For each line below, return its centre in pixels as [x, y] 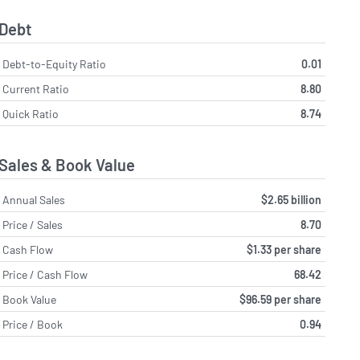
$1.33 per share [284, 249]
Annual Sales [34, 199]
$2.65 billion [291, 199]
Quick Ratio [31, 114]
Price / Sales [33, 224]
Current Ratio [36, 89]
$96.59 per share [280, 299]
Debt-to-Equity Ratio [55, 64]
